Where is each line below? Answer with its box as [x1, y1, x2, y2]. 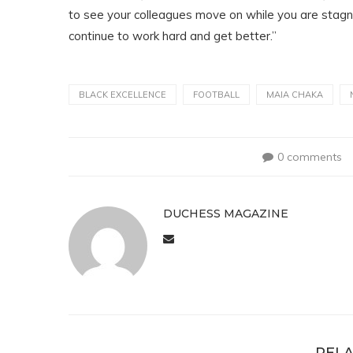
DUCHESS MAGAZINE [163, 206, 288, 221]
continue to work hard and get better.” [69, 28, 277, 43]
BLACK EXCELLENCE [79, 89, 166, 100]
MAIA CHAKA [266, 89, 323, 100]
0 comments [277, 150, 343, 164]
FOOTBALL [193, 89, 240, 100]
